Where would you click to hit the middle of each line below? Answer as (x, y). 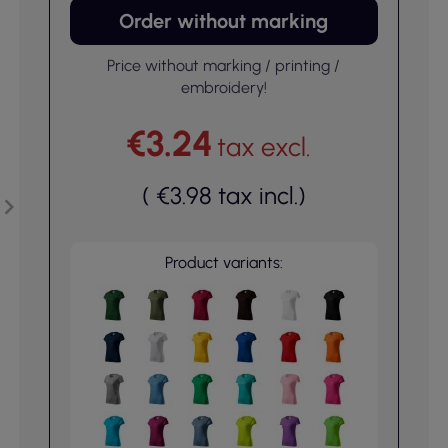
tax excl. (264, 147)
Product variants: (223, 262)
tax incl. (257, 195)
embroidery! (223, 87)
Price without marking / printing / (224, 65)
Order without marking (224, 21)
